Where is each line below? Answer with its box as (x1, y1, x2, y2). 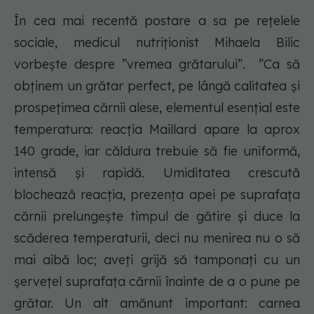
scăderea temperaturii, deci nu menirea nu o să (14, 230, 300, 247)
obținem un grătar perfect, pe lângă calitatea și (14, 78, 300, 95)
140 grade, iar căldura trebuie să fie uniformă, (14, 143, 300, 160)
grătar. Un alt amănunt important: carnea (14, 295, 300, 312)
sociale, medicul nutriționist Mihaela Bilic (14, 34, 300, 51)
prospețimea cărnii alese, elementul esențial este (14, 100, 300, 116)
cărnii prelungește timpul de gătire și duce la (14, 208, 300, 225)
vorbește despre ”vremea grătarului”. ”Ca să (14, 56, 300, 73)
